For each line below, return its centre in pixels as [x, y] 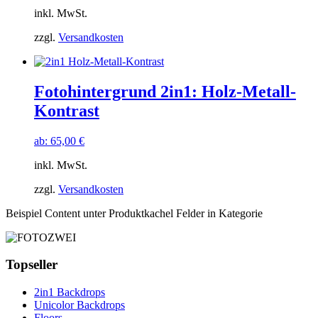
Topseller [32, 265]
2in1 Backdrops [70, 292]
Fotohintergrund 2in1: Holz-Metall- [165, 91]
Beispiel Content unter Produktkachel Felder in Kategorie [134, 213]
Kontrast [67, 110]
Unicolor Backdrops [79, 305]
